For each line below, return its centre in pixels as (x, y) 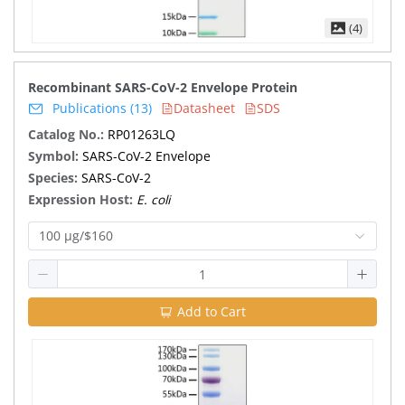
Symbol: (55, 156)
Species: (55, 178)
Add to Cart (212, 311)
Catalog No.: (68, 134)
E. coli (153, 199)
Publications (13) (102, 108)
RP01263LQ (141, 134)
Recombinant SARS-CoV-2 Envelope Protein (163, 87)
